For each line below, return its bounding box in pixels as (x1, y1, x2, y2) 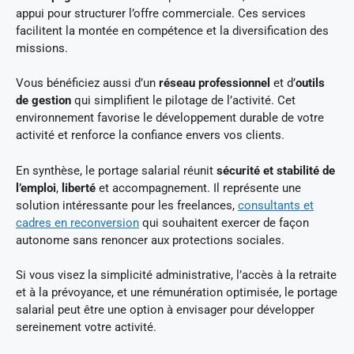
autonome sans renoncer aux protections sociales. (16, 232, 284, 247)
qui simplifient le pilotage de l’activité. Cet (71, 93, 296, 108)
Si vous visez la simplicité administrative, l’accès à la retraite (16, 268, 337, 283)
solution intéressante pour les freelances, (16, 198, 238, 213)
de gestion (16, 93, 71, 108)
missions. (16, 40, 68, 55)
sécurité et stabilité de (217, 163, 335, 178)
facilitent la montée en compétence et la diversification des (16, 23, 329, 38)
